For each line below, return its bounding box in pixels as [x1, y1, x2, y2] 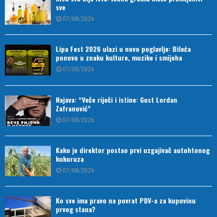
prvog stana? [56, 204, 95, 215]
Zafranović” [56, 103, 91, 113]
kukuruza [56, 153, 84, 164]
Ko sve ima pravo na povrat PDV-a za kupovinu [56, 195, 196, 206]
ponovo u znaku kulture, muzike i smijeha [56, 52, 182, 63]
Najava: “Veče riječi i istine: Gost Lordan [56, 94, 177, 105]
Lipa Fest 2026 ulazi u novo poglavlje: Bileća [56, 44, 191, 54]
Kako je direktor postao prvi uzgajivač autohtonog [56, 144, 210, 155]
